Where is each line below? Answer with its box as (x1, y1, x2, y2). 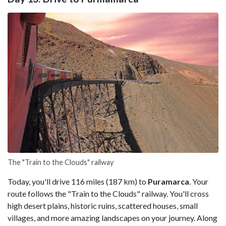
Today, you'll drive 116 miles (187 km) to (8, 176, 146, 186)
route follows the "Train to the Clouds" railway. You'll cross (8, 188, 209, 198)
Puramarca (146, 176, 189, 186)
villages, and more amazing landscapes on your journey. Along (8, 212, 217, 222)
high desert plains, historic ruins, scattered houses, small (8, 200, 198, 210)
